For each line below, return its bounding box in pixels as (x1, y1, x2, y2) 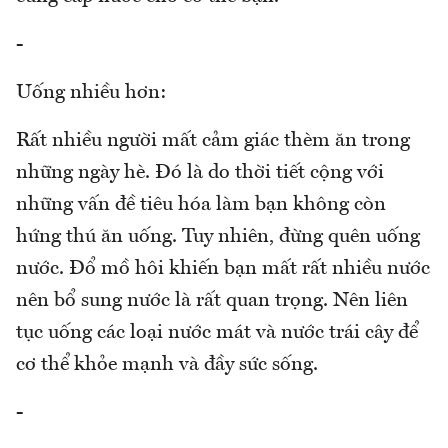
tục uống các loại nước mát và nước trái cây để (16, 322, 418, 343)
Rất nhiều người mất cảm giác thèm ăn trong (16, 130, 410, 151)
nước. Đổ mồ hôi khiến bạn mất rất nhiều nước (16, 258, 430, 279)
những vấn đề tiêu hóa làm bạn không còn (16, 194, 386, 215)
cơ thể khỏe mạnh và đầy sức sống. (16, 354, 318, 375)
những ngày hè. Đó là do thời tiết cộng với (16, 162, 384, 183)
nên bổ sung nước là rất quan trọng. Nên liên (16, 290, 408, 311)
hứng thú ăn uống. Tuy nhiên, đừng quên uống (16, 226, 420, 247)
